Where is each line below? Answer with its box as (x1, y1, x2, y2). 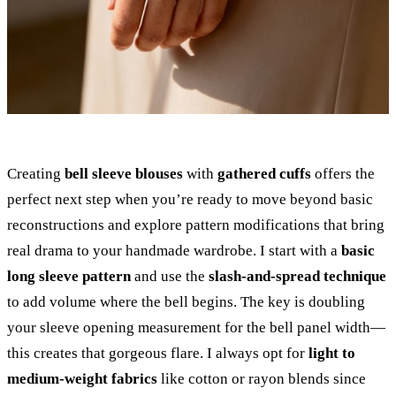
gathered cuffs (217, 164, 311, 182)
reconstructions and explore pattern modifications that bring (7, 216, 385, 233)
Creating (7, 164, 65, 182)
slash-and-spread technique (209, 267, 386, 285)
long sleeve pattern (7, 267, 131, 285)
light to (308, 344, 355, 362)
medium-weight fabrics (7, 369, 157, 387)
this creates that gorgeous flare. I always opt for (7, 344, 308, 362)
